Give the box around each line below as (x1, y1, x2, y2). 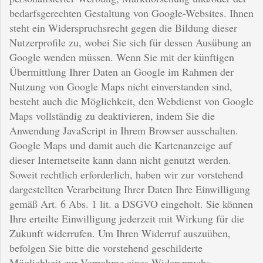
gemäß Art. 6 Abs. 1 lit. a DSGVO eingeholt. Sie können (9, 196, 253, 211)
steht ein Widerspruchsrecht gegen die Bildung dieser (9, 20, 237, 35)
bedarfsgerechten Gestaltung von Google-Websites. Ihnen (9, 5, 254, 20)
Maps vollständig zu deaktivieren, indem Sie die (9, 108, 215, 123)
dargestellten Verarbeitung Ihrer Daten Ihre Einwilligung (9, 181, 250, 196)
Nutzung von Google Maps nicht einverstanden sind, (9, 79, 232, 93)
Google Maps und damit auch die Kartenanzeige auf (9, 137, 232, 152)
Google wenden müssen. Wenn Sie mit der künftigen (9, 49, 234, 64)
